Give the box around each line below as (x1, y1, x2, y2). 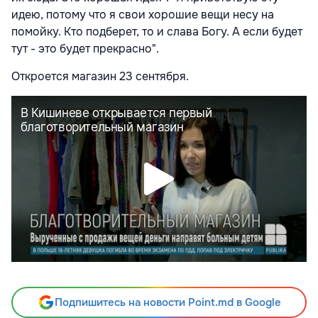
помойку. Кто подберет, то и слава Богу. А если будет (11, 24, 302, 40)
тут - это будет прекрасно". (11, 41, 162, 57)
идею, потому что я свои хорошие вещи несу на (11, 7, 274, 23)
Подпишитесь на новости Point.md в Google (54, 295, 281, 310)
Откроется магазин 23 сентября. (11, 69, 189, 84)
